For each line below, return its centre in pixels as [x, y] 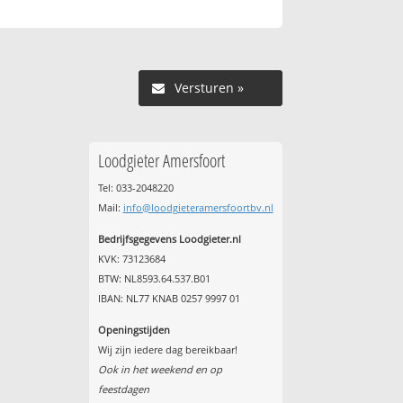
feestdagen [123, 390]
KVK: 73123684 [131, 259]
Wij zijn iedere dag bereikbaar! [167, 350]
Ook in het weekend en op [160, 370]
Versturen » [209, 87]
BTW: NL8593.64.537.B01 [154, 279]
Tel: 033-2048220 [135, 187]
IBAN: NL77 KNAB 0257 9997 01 [169, 299]
